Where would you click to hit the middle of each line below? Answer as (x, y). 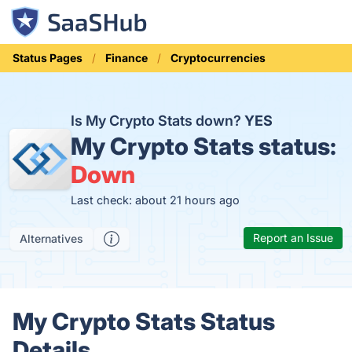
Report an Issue (293, 238)
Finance (126, 58)
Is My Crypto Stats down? (157, 121)
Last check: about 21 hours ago (155, 200)
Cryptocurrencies (218, 58)
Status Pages (48, 58)
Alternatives (51, 238)
